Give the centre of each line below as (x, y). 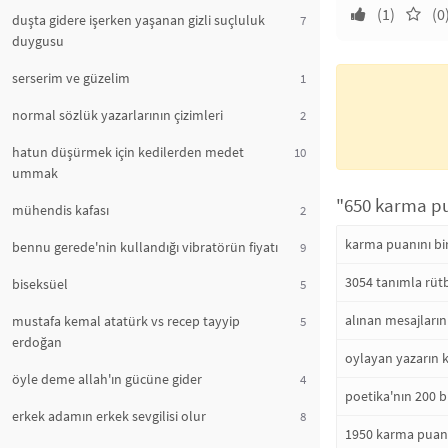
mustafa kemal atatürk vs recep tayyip (126, 321)
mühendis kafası (60, 210)
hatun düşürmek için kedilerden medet (128, 152)
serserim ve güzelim (71, 78)
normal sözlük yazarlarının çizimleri (117, 115)
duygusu (38, 41)
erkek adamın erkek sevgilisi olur (109, 416)
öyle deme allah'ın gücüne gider (107, 379)
